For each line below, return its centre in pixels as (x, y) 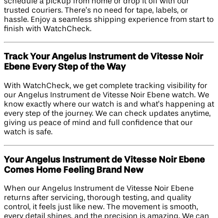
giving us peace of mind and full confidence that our (98, 123)
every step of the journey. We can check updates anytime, (107, 114)
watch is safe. (28, 132)
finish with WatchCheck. (48, 29)
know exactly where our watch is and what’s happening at (109, 104)
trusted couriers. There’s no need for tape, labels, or (96, 11)
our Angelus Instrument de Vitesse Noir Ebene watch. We (107, 95)
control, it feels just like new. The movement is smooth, (101, 208)
